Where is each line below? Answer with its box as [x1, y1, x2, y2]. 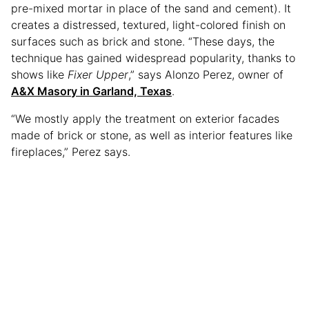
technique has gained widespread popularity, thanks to [11, 51, 295, 66]
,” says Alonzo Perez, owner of [128, 68, 283, 82]
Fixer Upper [68, 68, 128, 82]
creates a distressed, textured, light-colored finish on [11, 18, 286, 32]
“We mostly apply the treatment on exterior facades [11, 112, 279, 126]
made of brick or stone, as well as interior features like [11, 128, 292, 143]
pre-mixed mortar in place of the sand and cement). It [11, 1, 291, 16]
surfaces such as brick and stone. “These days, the [11, 34, 275, 49]
